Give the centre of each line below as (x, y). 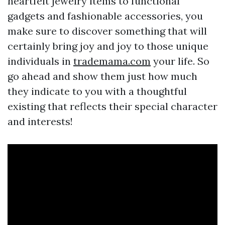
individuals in (40, 61)
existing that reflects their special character (113, 106)
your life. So (180, 61)
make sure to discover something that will (107, 31)
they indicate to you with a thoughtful (97, 91)
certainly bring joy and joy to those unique (108, 46)
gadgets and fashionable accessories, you (105, 16)
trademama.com (112, 61)
